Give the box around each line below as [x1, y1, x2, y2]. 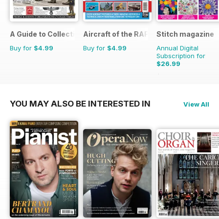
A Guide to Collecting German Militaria [10, 29, 144, 38]
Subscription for [156, 51, 205, 60]
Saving [176, 72, 200, 81]
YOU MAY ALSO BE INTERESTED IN [10, 98, 151, 109]
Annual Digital [156, 44, 198, 52]
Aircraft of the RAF [83, 29, 148, 38]
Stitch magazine [156, 29, 214, 38]
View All [183, 100, 209, 108]
